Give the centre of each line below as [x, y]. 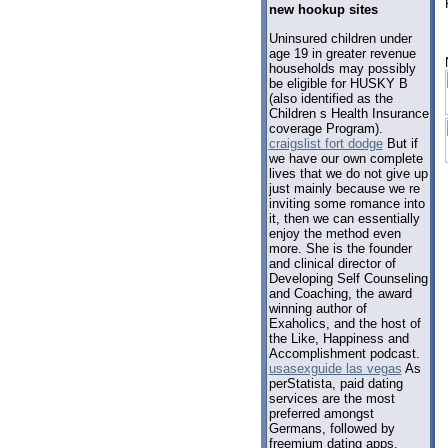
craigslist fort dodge [325, 143]
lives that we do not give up [348, 173]
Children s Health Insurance [348, 113]
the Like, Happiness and [338, 338]
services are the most [331, 398]
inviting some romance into [346, 203]
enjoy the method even [334, 233]
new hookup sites [323, 10]
